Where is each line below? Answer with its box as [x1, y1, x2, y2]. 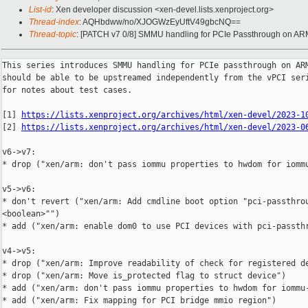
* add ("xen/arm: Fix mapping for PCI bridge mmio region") [2, 296, 276, 306]
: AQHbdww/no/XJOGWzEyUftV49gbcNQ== [79, 17, 241, 27]
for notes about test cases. [2, 85, 132, 96]
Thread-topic [29, 30, 76, 40]
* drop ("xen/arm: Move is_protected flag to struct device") [2, 271, 286, 281]
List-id [29, 5, 52, 15]
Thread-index [29, 17, 79, 27]
